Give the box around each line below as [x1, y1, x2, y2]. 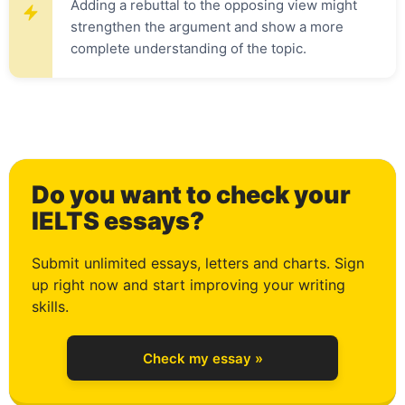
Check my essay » [142, 349, 263, 367]
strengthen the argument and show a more [71, 18, 344, 35]
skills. [32, 297, 69, 316]
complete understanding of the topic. [71, 40, 306, 57]
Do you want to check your [32, 180, 351, 210]
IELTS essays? [32, 206, 204, 236]
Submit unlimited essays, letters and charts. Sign [32, 254, 364, 272]
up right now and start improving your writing [32, 276, 345, 294]
